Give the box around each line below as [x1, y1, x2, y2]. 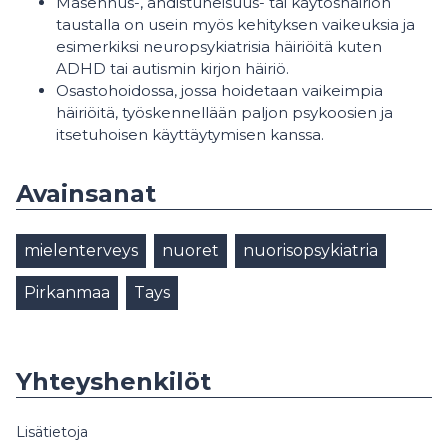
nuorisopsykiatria [243, 241, 378, 260]
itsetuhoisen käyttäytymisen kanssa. [56, 125, 324, 144]
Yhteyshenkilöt [16, 367, 211, 396]
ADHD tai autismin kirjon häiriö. [56, 59, 289, 78]
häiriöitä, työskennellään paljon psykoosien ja [56, 103, 393, 122]
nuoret [162, 241, 219, 260]
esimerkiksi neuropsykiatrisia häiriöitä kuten [56, 37, 382, 56]
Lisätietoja [16, 423, 88, 441]
